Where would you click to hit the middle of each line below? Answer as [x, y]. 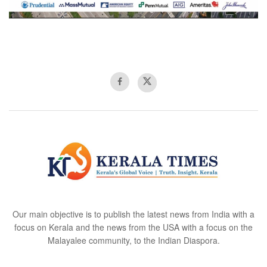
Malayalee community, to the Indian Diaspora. [133, 240]
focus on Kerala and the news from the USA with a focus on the [133, 227]
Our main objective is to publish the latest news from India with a [133, 214]
